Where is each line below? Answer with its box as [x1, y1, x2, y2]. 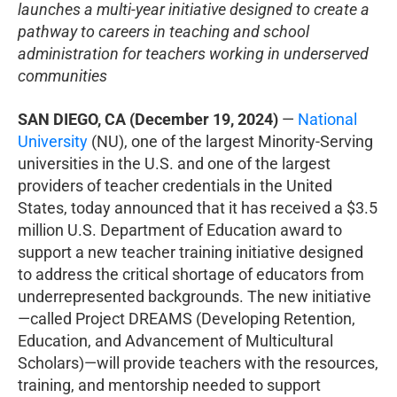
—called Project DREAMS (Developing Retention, [18, 308, 355, 328]
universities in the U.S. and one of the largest [18, 153, 331, 173]
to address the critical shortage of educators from [18, 264, 364, 284]
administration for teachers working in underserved [18, 43, 369, 63]
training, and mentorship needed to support [18, 375, 321, 394]
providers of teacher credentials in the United [18, 175, 332, 195]
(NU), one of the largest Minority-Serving [88, 131, 373, 151]
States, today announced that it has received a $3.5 [18, 198, 378, 217]
